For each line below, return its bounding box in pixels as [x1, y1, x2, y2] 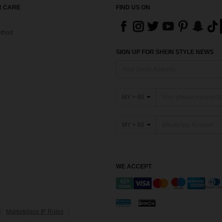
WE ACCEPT [116, 163, 152, 170]
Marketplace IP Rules [6, 208, 63, 215]
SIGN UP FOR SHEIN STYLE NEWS [116, 49, 214, 55]
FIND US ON [116, 4, 150, 11]
